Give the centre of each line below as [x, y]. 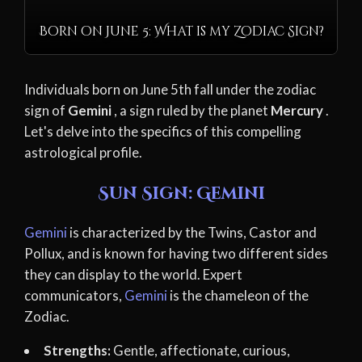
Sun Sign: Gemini [181, 194]
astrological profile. [83, 152]
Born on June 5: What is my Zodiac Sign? [181, 31]
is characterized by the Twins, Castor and [192, 232]
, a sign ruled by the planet [192, 110]
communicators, [74, 295]
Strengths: [77, 351]
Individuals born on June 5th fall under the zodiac [170, 89]
